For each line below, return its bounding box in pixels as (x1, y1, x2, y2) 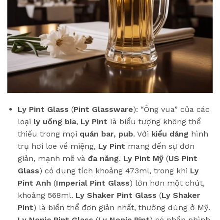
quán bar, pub (79, 129, 133, 139)
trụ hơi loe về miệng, (17, 141, 98, 151)
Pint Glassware (73, 105, 133, 114)
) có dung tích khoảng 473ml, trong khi (39, 166, 190, 176)
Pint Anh (17, 178, 51, 188)
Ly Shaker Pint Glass (75, 191, 157, 200)
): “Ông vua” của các (133, 105, 210, 114)
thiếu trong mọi (17, 129, 80, 139)
